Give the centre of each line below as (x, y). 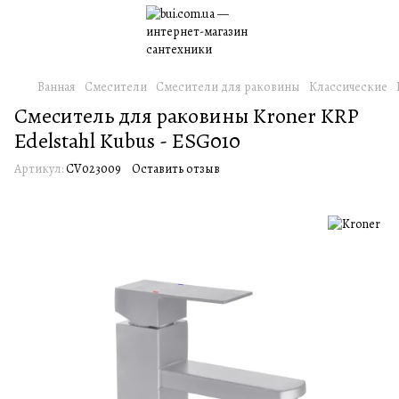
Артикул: (39, 169)
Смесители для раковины (228, 87)
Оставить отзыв (176, 169)
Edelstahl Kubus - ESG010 (127, 141)
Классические (348, 87)
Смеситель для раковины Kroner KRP (187, 116)
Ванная (57, 87)
